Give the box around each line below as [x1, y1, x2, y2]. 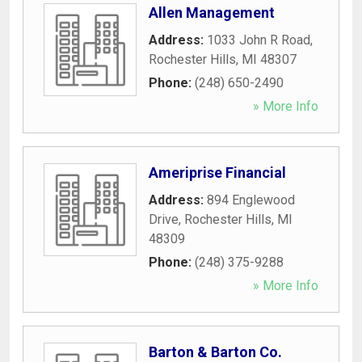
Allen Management [149, 3, 275, 21]
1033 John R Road [207, 32, 310, 48]
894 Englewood [207, 192, 295, 208]
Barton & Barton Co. [149, 343, 282, 360]
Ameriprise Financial [149, 163, 286, 181]
